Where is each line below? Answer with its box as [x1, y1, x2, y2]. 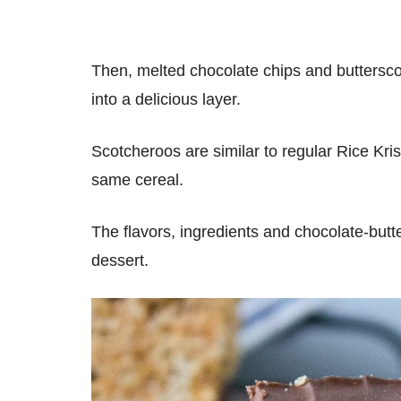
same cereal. [91, 171, 188, 190]
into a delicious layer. [91, 90, 245, 109]
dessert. [91, 252, 153, 270]
